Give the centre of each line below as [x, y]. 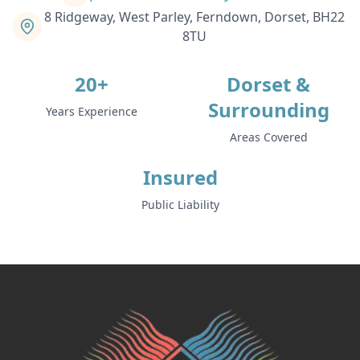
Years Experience [92, 111]
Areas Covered [268, 137]
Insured [180, 177]
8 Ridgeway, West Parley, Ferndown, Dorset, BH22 [194, 16]
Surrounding [268, 109]
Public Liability [180, 204]
